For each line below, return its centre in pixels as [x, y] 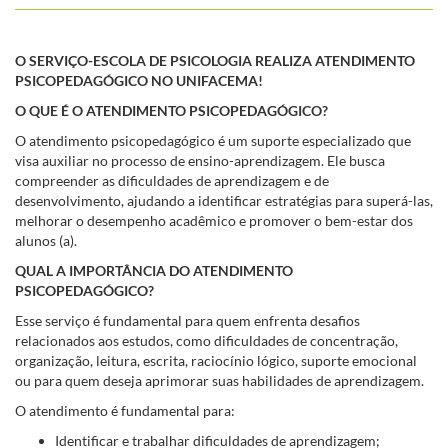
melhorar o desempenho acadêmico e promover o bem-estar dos [214, 220]
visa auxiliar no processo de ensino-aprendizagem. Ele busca [200, 160]
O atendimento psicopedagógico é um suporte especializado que [213, 140]
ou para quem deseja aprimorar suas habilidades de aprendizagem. [219, 380]
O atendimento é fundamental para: [125, 410]
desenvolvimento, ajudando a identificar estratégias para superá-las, [224, 200]
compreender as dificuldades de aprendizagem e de [172, 180]
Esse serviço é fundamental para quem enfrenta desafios [187, 320]
